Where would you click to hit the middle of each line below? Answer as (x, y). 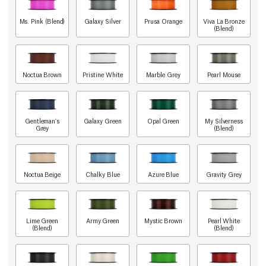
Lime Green (42, 221)
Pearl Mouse (224, 75)
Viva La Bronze (224, 21)
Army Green (103, 221)
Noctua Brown (42, 75)
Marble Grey (163, 75)
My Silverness (224, 121)
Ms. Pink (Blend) (42, 21)
